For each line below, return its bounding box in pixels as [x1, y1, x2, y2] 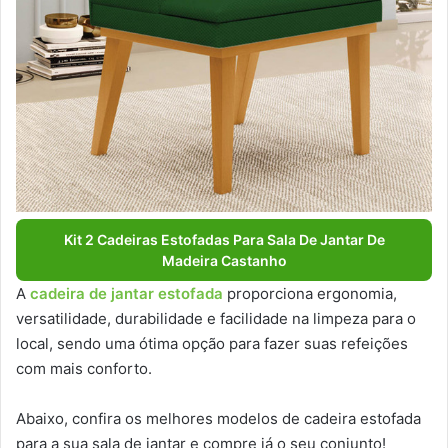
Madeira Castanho [161, 252, 287, 270]
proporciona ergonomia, [223, 284, 397, 304]
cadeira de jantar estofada [30, 284, 223, 304]
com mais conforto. [16, 359, 156, 379]
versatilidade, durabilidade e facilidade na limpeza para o [16, 309, 416, 329]
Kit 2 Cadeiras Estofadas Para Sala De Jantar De [63, 231, 385, 249]
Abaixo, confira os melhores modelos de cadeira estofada [16, 409, 421, 429]
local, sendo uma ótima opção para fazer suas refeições [16, 334, 408, 354]
